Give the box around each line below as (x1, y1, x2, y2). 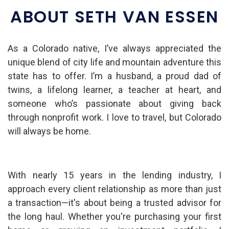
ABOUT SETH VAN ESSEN (10, 5, 219, 28)
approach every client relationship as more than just (8, 183, 221, 194)
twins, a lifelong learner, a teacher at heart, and (8, 84, 221, 95)
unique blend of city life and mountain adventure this (8, 56, 221, 67)
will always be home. (8, 125, 91, 136)
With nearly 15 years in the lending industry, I (8, 169, 221, 180)
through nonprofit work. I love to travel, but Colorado (8, 111, 221, 123)
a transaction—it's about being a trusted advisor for (8, 197, 221, 208)
